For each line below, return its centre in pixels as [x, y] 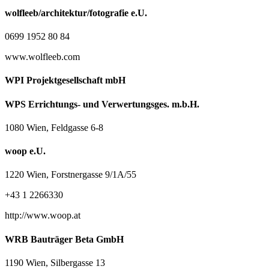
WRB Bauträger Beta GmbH [64, 239]
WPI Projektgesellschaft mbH [65, 80]
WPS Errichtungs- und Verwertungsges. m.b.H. [102, 104]
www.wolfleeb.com [42, 57]
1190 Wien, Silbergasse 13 [55, 262]
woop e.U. [25, 151]
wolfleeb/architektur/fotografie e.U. [76, 13]
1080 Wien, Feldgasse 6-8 [54, 127]
